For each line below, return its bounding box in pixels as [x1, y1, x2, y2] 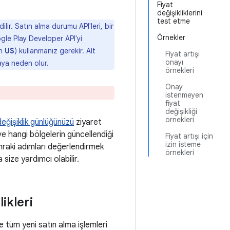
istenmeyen [165, 90, 203, 100]
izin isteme [165, 140, 201, 149]
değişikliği [165, 107, 197, 116]
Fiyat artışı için [165, 131, 213, 141]
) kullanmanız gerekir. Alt [14, 46, 95, 55]
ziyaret [74, 117, 102, 127]
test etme [157, 16, 190, 26]
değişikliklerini [157, 8, 202, 17]
